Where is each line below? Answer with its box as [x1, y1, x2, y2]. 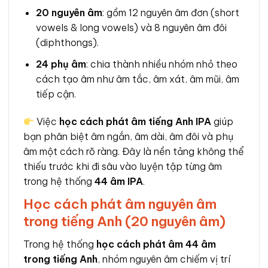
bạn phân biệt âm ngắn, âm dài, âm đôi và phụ [23, 130, 233, 143]
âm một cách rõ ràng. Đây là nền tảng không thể [23, 145, 244, 158]
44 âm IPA [95, 175, 143, 188]
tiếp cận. [35, 88, 76, 100]
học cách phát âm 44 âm [96, 238, 216, 251]
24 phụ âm [35, 58, 86, 71]
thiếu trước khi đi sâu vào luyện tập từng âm [23, 160, 222, 173]
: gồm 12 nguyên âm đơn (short [102, 7, 239, 19]
